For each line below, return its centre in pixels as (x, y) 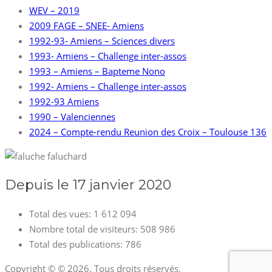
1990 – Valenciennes (72, 117)
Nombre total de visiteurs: (85, 229)
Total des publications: (77, 244)
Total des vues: (61, 214)
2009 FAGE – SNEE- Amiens (87, 26)
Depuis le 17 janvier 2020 (88, 185)
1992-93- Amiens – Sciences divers (102, 41)
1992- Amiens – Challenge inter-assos (108, 87)
